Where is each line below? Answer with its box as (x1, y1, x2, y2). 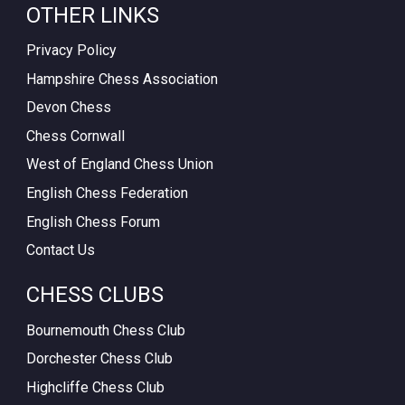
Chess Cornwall (26, 127, 125, 145)
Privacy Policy (26, 42, 117, 60)
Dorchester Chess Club (26, 350, 173, 368)
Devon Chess (26, 99, 111, 117)
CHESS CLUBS (26, 282, 164, 308)
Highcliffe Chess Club (26, 378, 165, 396)
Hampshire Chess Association (26, 70, 218, 88)
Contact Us (26, 241, 95, 259)
